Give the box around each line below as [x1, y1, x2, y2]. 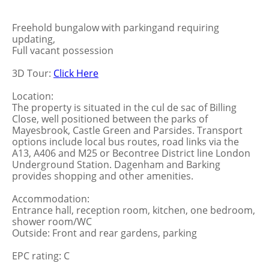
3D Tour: [12, 67, 53, 80]
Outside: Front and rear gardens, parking [12, 226, 197, 240]
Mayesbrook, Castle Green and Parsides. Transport [12, 124, 243, 137]
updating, [12, 32, 55, 46]
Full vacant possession [12, 44, 113, 57]
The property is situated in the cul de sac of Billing [12, 101, 237, 114]
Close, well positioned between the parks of [12, 112, 208, 125]
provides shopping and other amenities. [12, 169, 193, 183]
